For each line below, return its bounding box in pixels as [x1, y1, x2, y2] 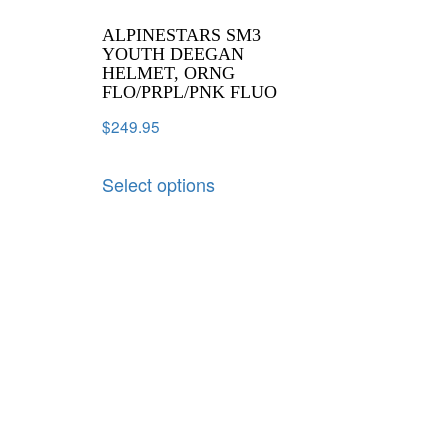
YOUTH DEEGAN [102, 43, 244, 64]
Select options [102, 171, 215, 198]
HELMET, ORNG [102, 62, 235, 83]
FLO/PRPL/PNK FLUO [102, 81, 277, 102]
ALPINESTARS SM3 [102, 24, 261, 45]
